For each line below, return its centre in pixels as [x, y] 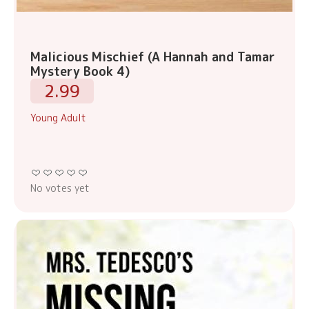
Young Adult [58, 118]
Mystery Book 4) [80, 72]
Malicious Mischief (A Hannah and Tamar [153, 57]
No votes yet [60, 188]
